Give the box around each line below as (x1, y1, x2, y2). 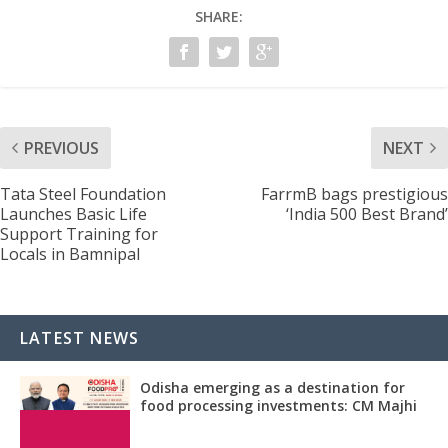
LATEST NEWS (20, 326, 140, 349)
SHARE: (195, 6, 243, 26)
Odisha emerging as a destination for (140, 377, 405, 397)
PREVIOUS (24, 136, 99, 159)
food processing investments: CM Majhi (140, 395, 417, 415)
